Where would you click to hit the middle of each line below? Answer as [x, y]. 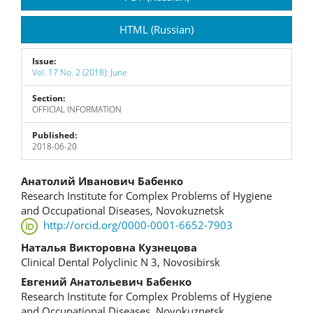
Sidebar [58, 19]
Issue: [44, 61]
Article [51, 210]
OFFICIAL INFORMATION [77, 109]
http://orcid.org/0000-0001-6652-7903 [138, 225]
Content [61, 234]
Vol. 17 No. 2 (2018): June [80, 72]
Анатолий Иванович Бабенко [102, 181]
